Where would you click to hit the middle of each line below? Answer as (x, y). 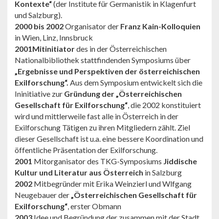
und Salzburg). (38, 15)
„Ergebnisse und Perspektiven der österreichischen (107, 71)
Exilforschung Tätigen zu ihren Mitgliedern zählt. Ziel (102, 127)
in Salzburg (163, 172)
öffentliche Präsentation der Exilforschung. (86, 150)
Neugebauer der (43, 195)
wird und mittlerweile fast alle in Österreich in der (97, 116)
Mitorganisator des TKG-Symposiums (97, 161)
